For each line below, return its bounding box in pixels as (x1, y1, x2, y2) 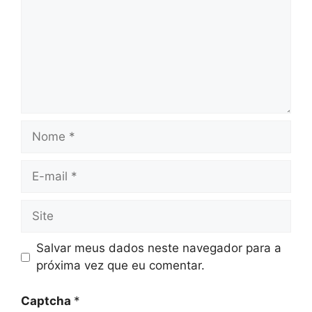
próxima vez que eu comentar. (36, 258, 205, 273)
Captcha (21, 293, 74, 308)
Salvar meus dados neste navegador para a (36, 241, 281, 256)
